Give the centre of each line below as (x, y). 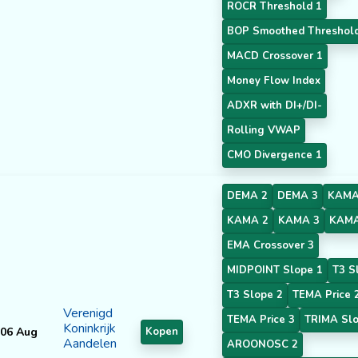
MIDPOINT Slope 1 (275, 270)
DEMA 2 (247, 195)
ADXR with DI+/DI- (274, 105)
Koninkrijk (89, 328)
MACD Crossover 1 (275, 56)
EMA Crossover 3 (270, 245)
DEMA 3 (298, 195)
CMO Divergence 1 (274, 155)
